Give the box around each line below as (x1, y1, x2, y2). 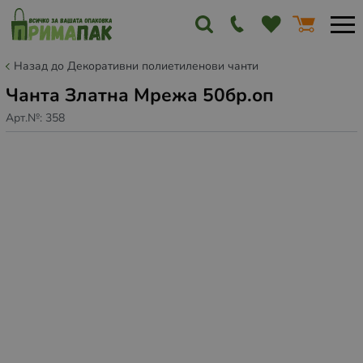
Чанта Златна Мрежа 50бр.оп (6, 83, 274, 108)
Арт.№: (6, 109, 45, 126)
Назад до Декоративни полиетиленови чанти (14, 58, 258, 74)
